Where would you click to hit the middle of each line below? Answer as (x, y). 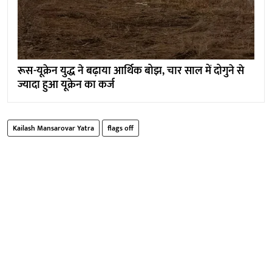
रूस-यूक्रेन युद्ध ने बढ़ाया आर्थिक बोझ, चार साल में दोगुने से (131, 71)
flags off (121, 128)
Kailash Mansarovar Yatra (53, 128)
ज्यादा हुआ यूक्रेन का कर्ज (66, 85)
